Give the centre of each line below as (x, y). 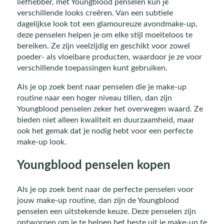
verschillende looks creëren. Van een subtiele (95, 13)
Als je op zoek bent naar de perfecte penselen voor (105, 189)
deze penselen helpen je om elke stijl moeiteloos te (104, 35)
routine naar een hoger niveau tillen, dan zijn (94, 98)
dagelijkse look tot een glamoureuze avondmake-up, (107, 24)
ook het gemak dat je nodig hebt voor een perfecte (105, 131)
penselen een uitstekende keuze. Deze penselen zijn (106, 211)
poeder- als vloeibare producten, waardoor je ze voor (109, 57)
